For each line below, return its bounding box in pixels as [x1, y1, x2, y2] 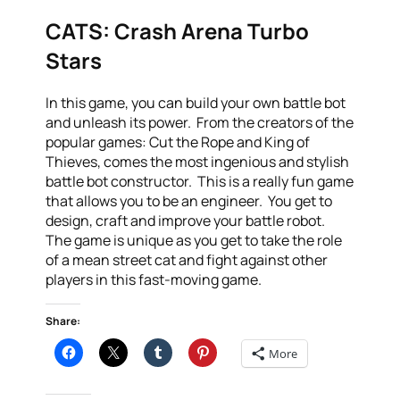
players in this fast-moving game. [46, 269, 262, 289]
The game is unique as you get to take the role [46, 229, 343, 250]
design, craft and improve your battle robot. [46, 210, 329, 230]
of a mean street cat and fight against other [46, 249, 329, 270]
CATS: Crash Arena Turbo [46, 15, 310, 46]
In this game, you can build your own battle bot [46, 92, 346, 112]
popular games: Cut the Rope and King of [46, 131, 311, 152]
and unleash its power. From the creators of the [46, 112, 354, 132]
